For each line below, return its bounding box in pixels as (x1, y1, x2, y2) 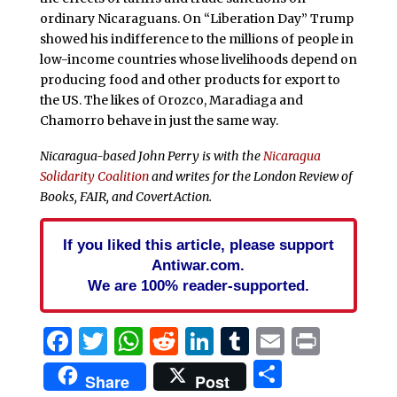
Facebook (71, 323, 205, 360)
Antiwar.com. (152, 256, 245, 275)
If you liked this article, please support (62, 236, 334, 254)
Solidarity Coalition (39, 168, 149, 185)
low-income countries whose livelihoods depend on (39, 51, 357, 68)
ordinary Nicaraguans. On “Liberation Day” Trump (39, 11, 354, 27)
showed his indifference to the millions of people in (39, 31, 354, 48)
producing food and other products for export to (39, 72, 340, 89)
